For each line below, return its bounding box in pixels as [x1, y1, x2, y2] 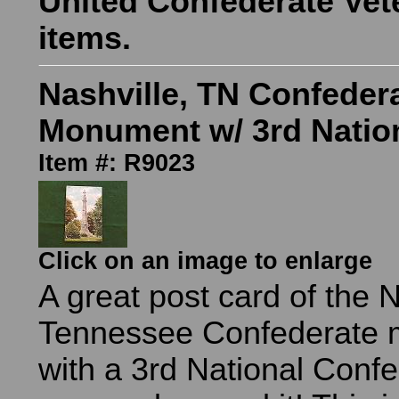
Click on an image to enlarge [38, 248, 372, 274]
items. [38, 20, 131, 56]
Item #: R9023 [38, 150, 195, 176]
